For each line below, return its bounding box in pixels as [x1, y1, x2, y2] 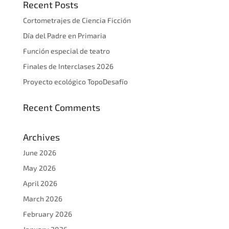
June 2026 [22, 148, 56, 157]
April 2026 [22, 178, 57, 188]
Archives [22, 131, 60, 143]
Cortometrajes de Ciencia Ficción [22, 15, 131, 25]
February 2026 [22, 209, 72, 218]
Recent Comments [22, 101, 100, 113]
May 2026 [22, 163, 56, 172]
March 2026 [22, 194, 62, 203]
